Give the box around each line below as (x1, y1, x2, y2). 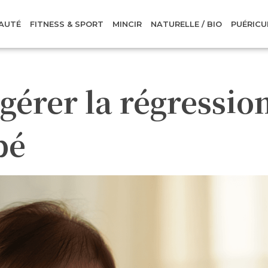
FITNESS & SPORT (30, 19, 104, 29)
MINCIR (112, 19, 142, 29)
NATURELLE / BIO (151, 19, 223, 29)
